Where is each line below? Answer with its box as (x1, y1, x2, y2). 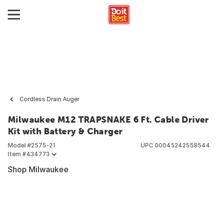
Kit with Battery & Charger (8, 126, 123, 136)
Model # (8, 142, 31, 149)
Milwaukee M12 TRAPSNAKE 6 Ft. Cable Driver (8, 114, 209, 125)
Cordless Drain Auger (19, 95, 79, 103)
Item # (8, 150, 26, 158)
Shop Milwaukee (8, 164, 69, 174)
